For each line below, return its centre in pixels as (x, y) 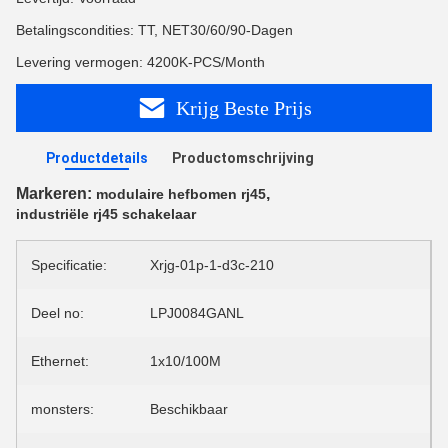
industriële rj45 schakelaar (106, 214)
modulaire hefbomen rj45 (181, 194)
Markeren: (56, 193)
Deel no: (57, 313)
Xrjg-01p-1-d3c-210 (212, 265)
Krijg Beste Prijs (244, 107)
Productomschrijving (243, 158)
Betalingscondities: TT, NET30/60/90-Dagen (154, 30)
